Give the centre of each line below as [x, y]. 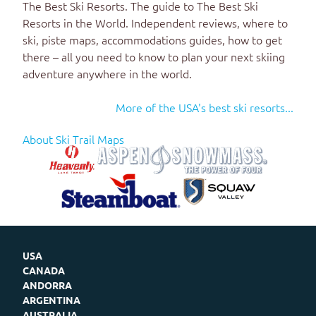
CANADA [44, 270]
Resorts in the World [74, 23]
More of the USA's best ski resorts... [205, 107]
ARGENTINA [51, 300]
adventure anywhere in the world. [107, 73]
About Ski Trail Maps [73, 139]
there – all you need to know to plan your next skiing [154, 56]
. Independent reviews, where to [207, 23]
